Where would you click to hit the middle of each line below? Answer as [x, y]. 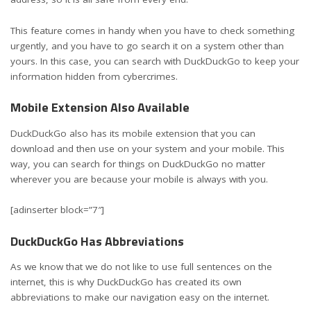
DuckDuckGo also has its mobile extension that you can [133, 133]
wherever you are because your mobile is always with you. [141, 179]
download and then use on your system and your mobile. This [148, 148]
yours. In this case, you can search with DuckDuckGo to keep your [155, 61]
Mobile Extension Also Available [100, 108]
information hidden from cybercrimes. [95, 76]
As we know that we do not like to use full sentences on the [141, 267]
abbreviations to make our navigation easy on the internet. [140, 297]
